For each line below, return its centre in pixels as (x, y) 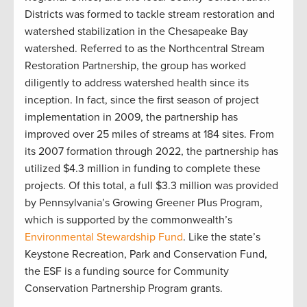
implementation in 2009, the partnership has (131, 117)
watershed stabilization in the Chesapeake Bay (136, 31)
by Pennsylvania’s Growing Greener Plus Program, (144, 202)
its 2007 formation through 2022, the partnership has (151, 151)
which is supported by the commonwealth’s (128, 220)
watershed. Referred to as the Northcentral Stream (145, 48)
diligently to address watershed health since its (137, 83)
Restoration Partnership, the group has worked (135, 65)
